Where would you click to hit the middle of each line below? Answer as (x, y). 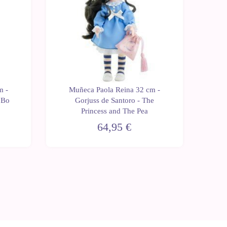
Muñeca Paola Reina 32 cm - (114, 89)
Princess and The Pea (114, 111)
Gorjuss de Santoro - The (114, 100)
